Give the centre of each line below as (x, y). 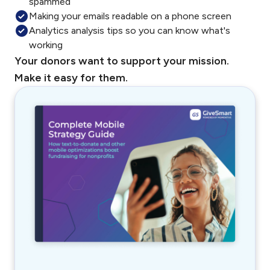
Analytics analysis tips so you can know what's (130, 30)
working (46, 45)
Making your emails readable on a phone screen (130, 16)
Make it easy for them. (71, 78)
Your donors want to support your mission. (122, 61)
